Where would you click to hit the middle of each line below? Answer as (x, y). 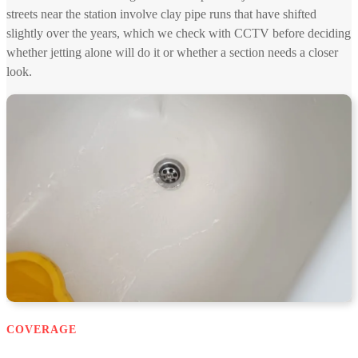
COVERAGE (42, 330)
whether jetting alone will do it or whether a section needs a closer (172, 53)
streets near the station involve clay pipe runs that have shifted (161, 14)
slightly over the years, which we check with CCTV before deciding (179, 34)
